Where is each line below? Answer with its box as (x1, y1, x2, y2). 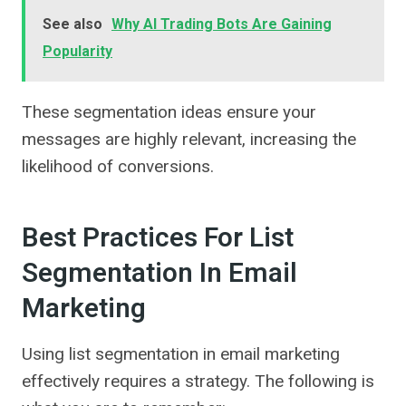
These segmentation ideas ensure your (22, 101, 316, 123)
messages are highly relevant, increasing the (22, 129, 356, 150)
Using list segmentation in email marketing (22, 343, 340, 365)
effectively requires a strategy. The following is (22, 371, 374, 392)
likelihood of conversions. (22, 156, 214, 178)
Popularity (43, 43, 112, 61)
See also (43, 15, 102, 34)
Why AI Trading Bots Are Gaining (111, 15, 332, 34)
